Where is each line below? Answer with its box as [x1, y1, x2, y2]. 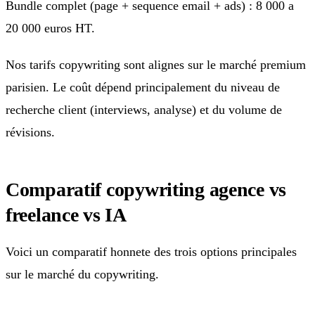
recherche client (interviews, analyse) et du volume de [6, 102, 282, 117]
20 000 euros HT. [6, 20, 95, 35]
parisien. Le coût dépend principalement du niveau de [6, 79, 280, 94]
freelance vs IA [6, 203, 127, 226]
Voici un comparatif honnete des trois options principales [6, 244, 297, 259]
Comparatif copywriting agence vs [6, 178, 287, 200]
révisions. [6, 124, 55, 139]
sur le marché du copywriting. [6, 266, 159, 281]
